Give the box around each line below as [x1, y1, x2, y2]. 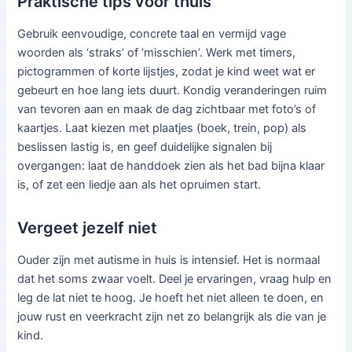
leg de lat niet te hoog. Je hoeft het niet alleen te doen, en [17, 290, 324, 305]
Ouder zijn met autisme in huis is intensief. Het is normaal [17, 252, 321, 267]
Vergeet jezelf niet [17, 218, 158, 237]
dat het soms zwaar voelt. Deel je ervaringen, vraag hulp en [17, 271, 332, 286]
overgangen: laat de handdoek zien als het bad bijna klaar [17, 158, 325, 173]
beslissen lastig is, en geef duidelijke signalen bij [17, 139, 273, 154]
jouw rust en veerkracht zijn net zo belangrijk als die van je [17, 309, 327, 324]
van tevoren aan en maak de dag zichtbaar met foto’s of [17, 101, 317, 116]
